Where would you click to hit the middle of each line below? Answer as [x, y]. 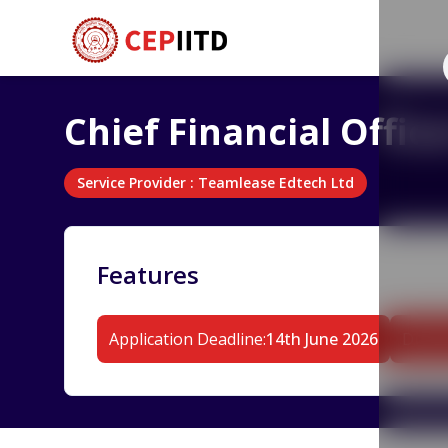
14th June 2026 [322, 339]
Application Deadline [186, 339]
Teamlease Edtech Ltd [276, 182]
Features [148, 274]
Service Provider [131, 182]
